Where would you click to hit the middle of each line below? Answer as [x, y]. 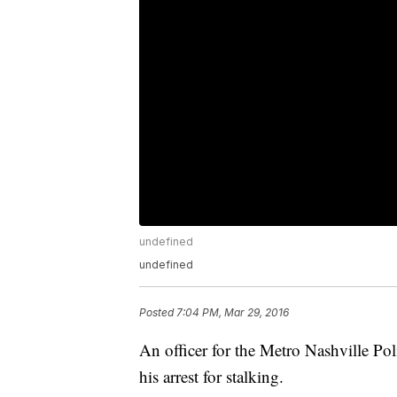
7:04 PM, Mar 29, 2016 [233, 313]
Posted [158, 313]
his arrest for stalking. [211, 377]
